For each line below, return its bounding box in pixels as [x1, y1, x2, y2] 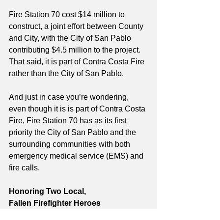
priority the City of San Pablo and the [9, 128, 138, 137]
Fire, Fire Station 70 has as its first [9, 116, 129, 125]
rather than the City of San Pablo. [9, 69, 124, 78]
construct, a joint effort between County [9, 22, 145, 31]
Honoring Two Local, [9, 187, 88, 196]
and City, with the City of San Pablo [9, 34, 133, 43]
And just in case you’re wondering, [9, 93, 131, 102]
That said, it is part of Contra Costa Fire [9, 57, 146, 66]
